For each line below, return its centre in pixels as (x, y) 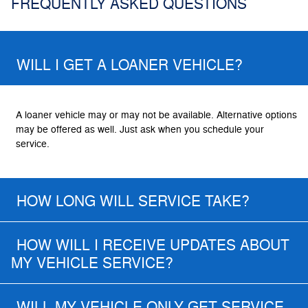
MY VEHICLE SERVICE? (92, 264)
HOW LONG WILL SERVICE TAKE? (133, 202)
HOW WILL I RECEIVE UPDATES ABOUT (153, 246)
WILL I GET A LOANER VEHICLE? (130, 66)
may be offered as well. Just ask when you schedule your (140, 130)
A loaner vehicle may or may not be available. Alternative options (156, 115)
